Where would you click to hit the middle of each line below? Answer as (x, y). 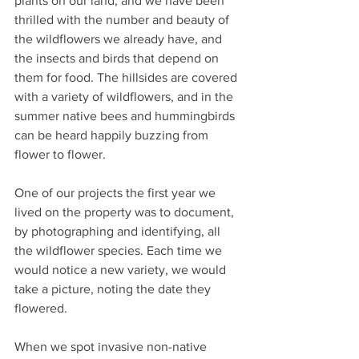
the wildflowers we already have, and (120, 39)
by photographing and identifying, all (119, 231)
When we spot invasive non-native (112, 347)
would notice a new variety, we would (122, 270)
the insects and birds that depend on (118, 58)
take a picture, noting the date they (114, 289)
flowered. (42, 308)
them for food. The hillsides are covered (127, 77)
